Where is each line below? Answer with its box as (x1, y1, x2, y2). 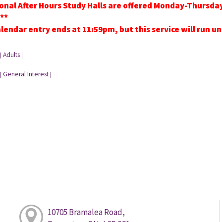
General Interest (2, 70, 49, 79)
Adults (2, 51, 20, 59)
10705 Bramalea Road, (47, 206, 125, 218)
